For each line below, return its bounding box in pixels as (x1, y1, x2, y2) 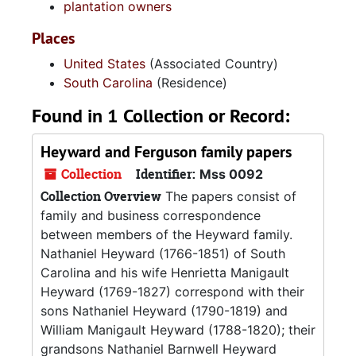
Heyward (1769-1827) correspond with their (41, 284, 304, 300)
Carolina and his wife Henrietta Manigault (41, 265, 289, 281)
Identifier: (136, 165, 195, 183)
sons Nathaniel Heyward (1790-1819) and (41, 303, 288, 319)
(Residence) (153, 75, 227, 91)
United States (64, 56, 145, 72)
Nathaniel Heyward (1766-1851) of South (41, 246, 285, 261)
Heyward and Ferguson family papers (41, 141, 292, 162)
